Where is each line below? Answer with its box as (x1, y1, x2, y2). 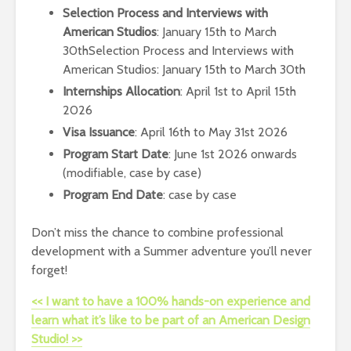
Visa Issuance (63, 124, 135, 139)
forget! (31, 262, 67, 277)
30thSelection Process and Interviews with (63, 42, 294, 58)
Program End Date (63, 186, 163, 202)
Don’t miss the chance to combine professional (31, 224, 284, 240)
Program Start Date (63, 146, 168, 161)
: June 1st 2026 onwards (168, 146, 297, 161)
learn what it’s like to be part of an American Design (31, 312, 310, 327)
